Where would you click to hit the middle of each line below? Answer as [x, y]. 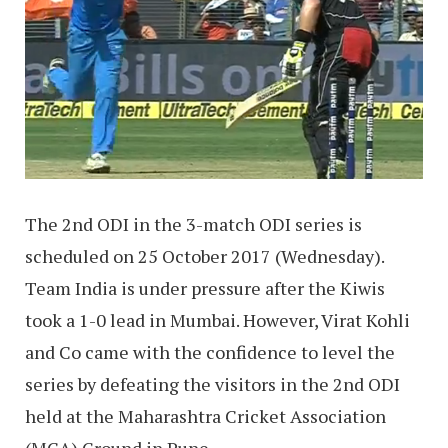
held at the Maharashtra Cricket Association [205, 415]
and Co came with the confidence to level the [210, 351]
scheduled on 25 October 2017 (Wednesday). [204, 255]
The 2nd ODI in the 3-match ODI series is [193, 223]
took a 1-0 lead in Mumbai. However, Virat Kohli [217, 319]
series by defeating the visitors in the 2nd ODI [212, 383]
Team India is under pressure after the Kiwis [205, 287]
